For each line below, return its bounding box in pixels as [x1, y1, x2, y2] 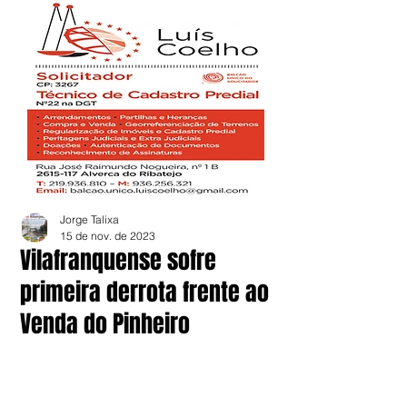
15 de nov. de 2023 [60, 229, 155, 243]
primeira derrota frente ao [20, 274, 269, 310]
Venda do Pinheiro [20, 306, 190, 342]
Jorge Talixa [60, 213, 119, 226]
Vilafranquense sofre [20, 243, 216, 278]
